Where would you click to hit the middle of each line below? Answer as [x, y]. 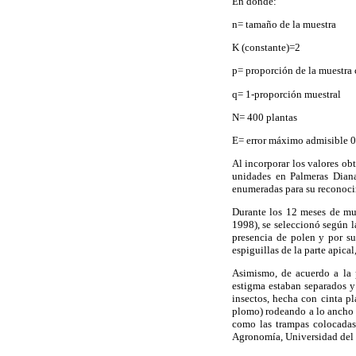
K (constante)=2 [266, 48]
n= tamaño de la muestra [284, 24]
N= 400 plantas [265, 117]
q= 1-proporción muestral [286, 94]
